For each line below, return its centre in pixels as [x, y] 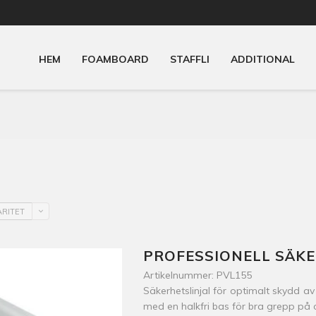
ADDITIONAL [263, 59]
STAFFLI [190, 59]
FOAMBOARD [115, 59]
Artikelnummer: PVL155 [197, 275]
